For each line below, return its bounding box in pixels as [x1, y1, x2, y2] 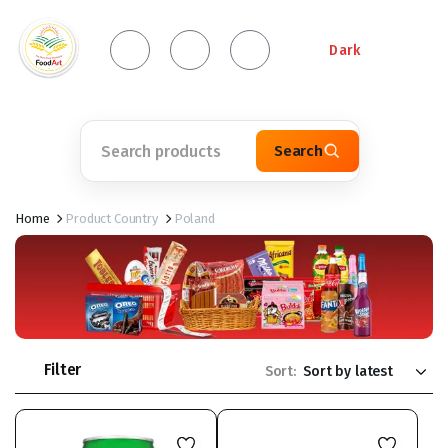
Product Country [65, 211, 158, 226]
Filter [44, 360, 82, 379]
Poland [173, 211, 215, 226]
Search [273, 142, 323, 160]
